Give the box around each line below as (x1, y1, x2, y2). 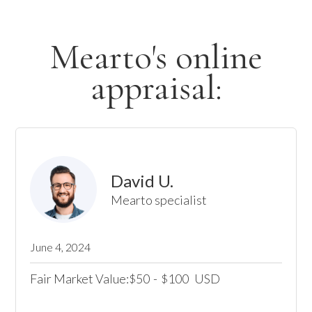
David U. (111, 171, 174, 191)
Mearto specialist (111, 192, 208, 208)
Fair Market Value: (30, 271, 130, 286)
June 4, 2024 (30, 240, 91, 253)
